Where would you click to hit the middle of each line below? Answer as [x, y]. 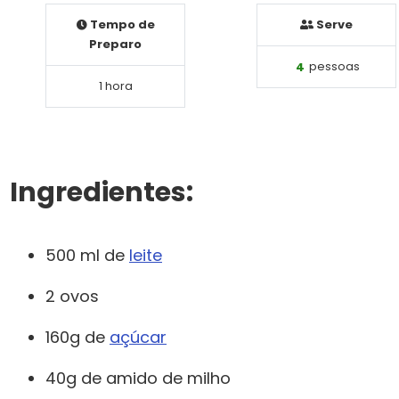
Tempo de [121, 25]
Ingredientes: [102, 193]
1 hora [115, 86]
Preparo [115, 45]
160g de [77, 338]
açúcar [138, 338]
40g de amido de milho [138, 379]
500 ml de [87, 256]
